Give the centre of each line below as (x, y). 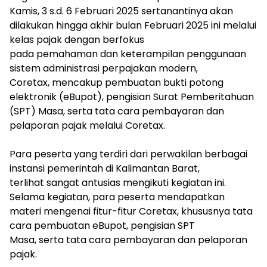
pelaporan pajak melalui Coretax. (87, 125)
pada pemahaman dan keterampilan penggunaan (128, 54)
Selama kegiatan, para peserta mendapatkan (117, 197)
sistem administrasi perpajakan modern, (104, 68)
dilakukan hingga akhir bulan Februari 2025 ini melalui (133, 25)
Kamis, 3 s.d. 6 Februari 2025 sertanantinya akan (121, 11)
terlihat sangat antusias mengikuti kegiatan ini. (118, 182)
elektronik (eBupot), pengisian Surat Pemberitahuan (132, 97)
